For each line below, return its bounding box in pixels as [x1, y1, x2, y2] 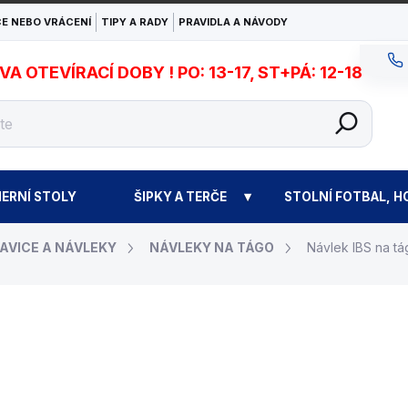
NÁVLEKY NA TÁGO [149, 240, 274, 255]
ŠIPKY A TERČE [133, 189, 227, 204]
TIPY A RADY [101, 15, 168, 28]
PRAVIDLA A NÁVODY [178, 15, 288, 28]
